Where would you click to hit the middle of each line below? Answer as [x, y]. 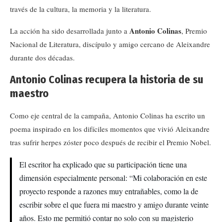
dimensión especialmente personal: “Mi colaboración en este [113, 178]
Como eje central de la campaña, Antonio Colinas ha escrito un [108, 115]
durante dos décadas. [42, 57]
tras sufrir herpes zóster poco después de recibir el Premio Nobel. [111, 142]
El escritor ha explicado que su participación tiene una [103, 164]
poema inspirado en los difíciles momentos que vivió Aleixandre [110, 129]
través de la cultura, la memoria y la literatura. [81, 9]
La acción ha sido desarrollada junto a [70, 31]
